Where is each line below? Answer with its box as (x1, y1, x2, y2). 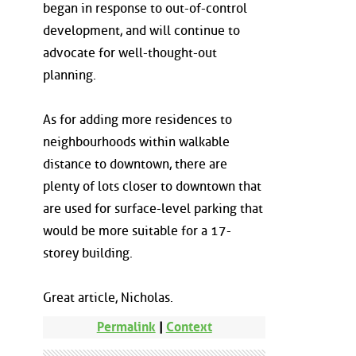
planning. (43, 67, 96, 83)
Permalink (96, 319, 156, 335)
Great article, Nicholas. (43, 289, 173, 305)
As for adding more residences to (43, 111, 232, 127)
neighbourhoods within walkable (43, 133, 230, 149)
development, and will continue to (43, 22, 240, 38)
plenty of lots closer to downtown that (43, 178, 261, 194)
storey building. (43, 245, 133, 261)
